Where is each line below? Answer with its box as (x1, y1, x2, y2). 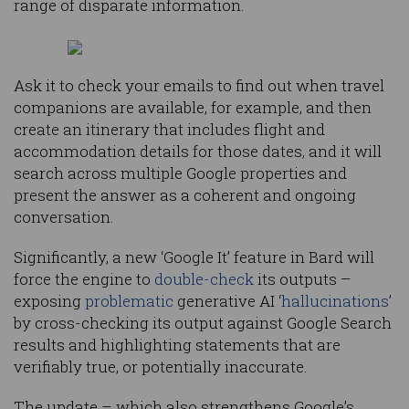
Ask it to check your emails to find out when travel (14, 75, 384, 97)
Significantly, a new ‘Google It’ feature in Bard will (14, 246, 374, 268)
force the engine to (14, 268, 154, 290)
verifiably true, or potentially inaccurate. (14, 356, 308, 378)
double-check (154, 268, 254, 290)
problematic (85, 290, 173, 312)
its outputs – (254, 268, 351, 290)
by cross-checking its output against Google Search (14, 312, 392, 334)
